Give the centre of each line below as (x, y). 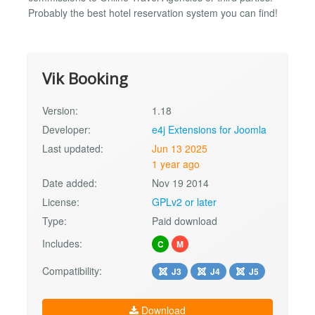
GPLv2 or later (185, 201)
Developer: (66, 129)
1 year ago (176, 163)
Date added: (70, 182)
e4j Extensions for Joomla (210, 129)
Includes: (62, 243)
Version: (60, 110)
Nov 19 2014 (181, 182)
